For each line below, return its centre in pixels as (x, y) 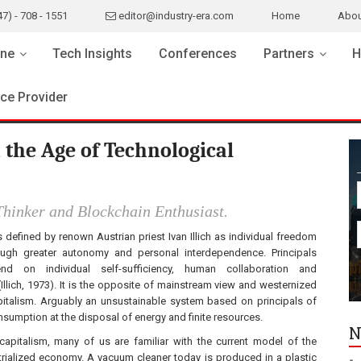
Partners (288, 54)
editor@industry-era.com (175, 16)
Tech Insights (93, 54)
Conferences (197, 54)
